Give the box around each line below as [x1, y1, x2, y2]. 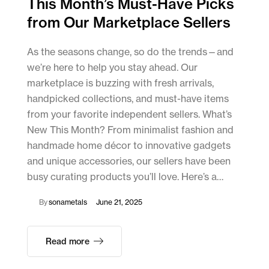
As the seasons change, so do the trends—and [27, 46, 234, 58]
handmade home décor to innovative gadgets [27, 139, 231, 152]
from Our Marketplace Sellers [27, 13, 231, 32]
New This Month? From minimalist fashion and [27, 124, 234, 136]
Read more [46, 236, 89, 247]
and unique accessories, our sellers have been [27, 155, 231, 168]
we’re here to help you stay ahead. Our [27, 61, 198, 74]
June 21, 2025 [96, 198, 142, 207]
